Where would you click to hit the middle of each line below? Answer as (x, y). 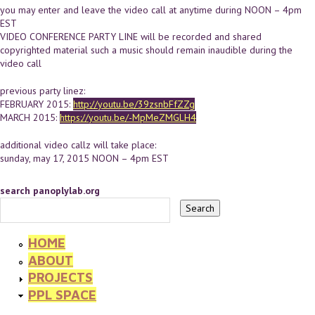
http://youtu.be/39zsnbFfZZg (134, 104)
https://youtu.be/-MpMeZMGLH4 (128, 117)
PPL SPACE (62, 294)
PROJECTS (60, 277)
